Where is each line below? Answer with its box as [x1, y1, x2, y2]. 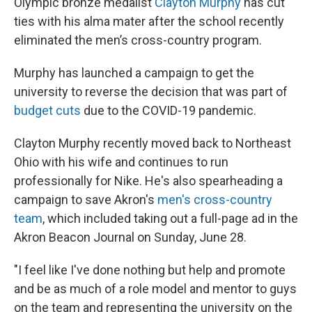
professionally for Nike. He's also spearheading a [14, 173, 283, 188]
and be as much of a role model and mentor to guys [14, 281, 297, 296]
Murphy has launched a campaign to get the [14, 65, 254, 80]
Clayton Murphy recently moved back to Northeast [14, 136, 291, 150]
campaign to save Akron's [14, 192, 157, 207]
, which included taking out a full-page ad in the [42, 211, 298, 226]
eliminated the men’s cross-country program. [14, 33, 262, 47]
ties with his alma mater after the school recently [14, 14, 284, 29]
